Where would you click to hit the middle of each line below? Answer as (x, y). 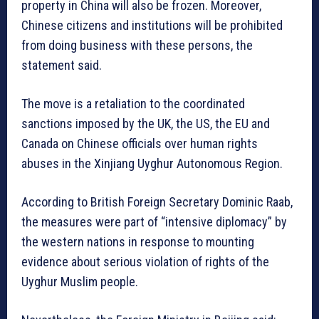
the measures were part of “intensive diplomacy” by (154, 222)
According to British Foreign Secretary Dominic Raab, (157, 202)
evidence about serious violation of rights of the (145, 262)
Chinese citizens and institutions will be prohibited (152, 26)
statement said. (63, 66)
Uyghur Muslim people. (80, 282)
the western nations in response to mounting (138, 242)
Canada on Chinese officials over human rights (140, 144)
